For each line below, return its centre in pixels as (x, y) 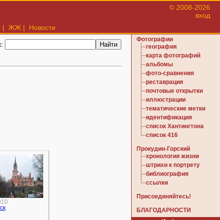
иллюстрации (166, 100)
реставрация (165, 82)
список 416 (162, 135)
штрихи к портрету (173, 165)
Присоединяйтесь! (164, 196)
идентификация (169, 117)
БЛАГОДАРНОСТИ (164, 210)
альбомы (159, 64)
